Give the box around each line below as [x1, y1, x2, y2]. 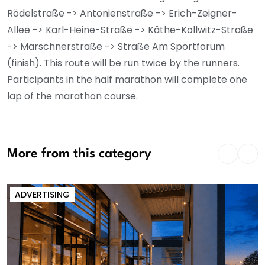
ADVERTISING [15, 188, 70, 201]
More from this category [7, 147, 151, 161]
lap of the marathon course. [7, 89, 138, 103]
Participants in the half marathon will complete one [7, 72, 247, 86]
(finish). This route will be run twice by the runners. [7, 56, 240, 70]
